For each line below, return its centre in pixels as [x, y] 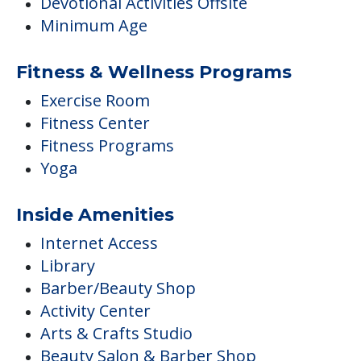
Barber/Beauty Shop [118, 288]
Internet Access [99, 243]
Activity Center [95, 310]
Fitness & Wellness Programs [154, 72]
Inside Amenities [95, 214]
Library [68, 265]
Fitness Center [95, 122]
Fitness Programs [107, 145]
